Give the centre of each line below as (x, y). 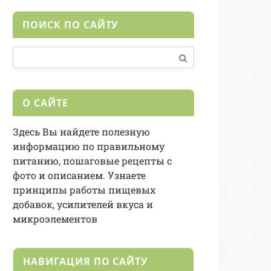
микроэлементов (55, 218)
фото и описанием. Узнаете (79, 175)
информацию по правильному (89, 146)
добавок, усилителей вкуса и (83, 204)
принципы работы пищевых (84, 189)
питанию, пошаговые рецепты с (92, 160)
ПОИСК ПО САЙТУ (71, 24)
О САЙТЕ (45, 103)
